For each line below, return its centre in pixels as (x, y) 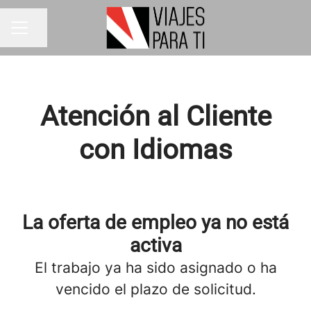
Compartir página (73, 34)
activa (155, 245)
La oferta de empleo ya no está (155, 222)
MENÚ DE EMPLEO (57, 34)
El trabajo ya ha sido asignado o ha (155, 268)
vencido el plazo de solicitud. (155, 289)
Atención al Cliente (155, 116)
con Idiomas (155, 150)
